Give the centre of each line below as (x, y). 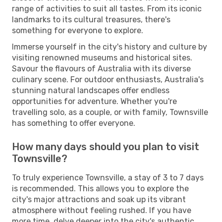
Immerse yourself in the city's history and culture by (110, 47)
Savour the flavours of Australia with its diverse (101, 68)
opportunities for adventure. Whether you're (94, 101)
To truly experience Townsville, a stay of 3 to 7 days (108, 177)
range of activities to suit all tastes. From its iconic (107, 8)
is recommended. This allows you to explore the (100, 188)
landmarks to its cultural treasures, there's (91, 19)
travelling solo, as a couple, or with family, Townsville (110, 112)
